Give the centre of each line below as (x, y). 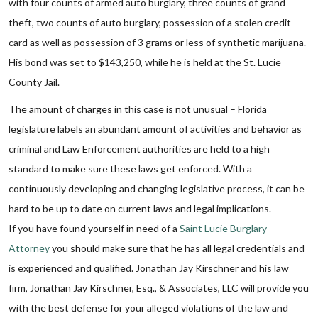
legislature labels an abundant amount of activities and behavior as (155, 129)
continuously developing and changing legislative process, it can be (157, 188)
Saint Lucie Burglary (223, 228)
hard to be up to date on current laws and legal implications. (140, 208)
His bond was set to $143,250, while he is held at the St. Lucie (145, 62)
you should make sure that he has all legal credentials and (177, 248)
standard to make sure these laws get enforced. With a (130, 169)
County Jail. (34, 82)
